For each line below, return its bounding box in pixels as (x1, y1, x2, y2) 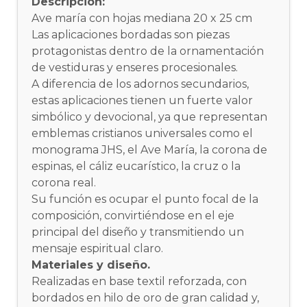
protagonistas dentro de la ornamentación (32, 44, 265, 58)
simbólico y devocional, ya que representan (32, 110, 268, 123)
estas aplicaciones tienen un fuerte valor (32, 93, 254, 107)
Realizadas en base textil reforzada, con (32, 274, 247, 288)
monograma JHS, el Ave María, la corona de (32, 143, 268, 156)
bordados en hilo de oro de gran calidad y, (32, 291, 260, 304)
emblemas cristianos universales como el (32, 126, 254, 140)
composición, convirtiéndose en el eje (32, 208, 235, 222)
